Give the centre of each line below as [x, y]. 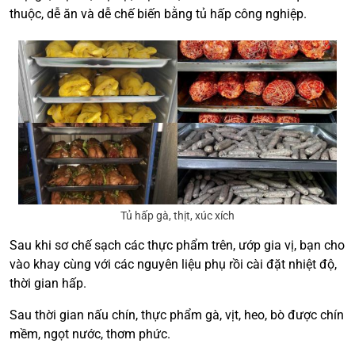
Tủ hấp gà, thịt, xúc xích [177, 215]
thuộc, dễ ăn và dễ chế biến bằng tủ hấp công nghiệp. [160, 13]
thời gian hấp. [48, 283]
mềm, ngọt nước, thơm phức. [90, 334]
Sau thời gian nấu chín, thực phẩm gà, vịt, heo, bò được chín [177, 315]
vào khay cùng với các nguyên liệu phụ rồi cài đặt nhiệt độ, [173, 264]
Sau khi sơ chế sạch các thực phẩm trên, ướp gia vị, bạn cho [177, 245]
